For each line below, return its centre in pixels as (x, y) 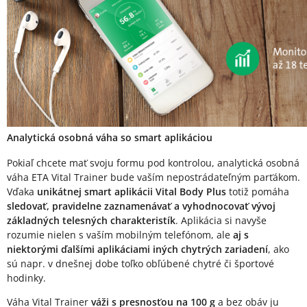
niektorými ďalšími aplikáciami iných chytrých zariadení (137, 249)
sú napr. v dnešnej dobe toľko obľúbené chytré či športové (140, 264)
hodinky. (26, 278)
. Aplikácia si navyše (221, 221)
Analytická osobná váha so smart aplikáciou (110, 138)
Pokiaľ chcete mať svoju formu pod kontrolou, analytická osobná (153, 163)
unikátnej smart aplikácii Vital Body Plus (132, 192)
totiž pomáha (258, 192)
